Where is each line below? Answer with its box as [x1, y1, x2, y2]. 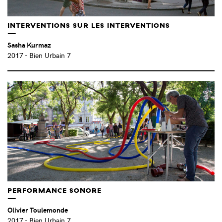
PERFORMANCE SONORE [7, 185, 102, 195]
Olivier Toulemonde [7, 205, 68, 215]
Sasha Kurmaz [7, 40, 51, 50]
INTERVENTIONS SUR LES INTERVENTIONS [7, 21, 170, 30]
